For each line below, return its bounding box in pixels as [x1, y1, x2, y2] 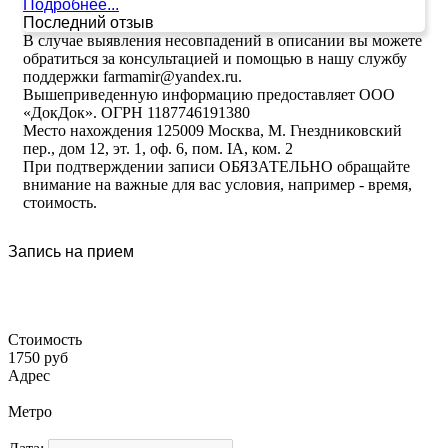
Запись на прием [8, 242, 134, 260]
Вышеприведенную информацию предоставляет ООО [23, 85, 395, 103]
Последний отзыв [23, 13, 154, 31]
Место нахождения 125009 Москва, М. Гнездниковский [23, 121, 402, 139]
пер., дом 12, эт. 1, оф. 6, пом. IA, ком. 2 [23, 139, 293, 157]
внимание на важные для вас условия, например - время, [23, 175, 412, 193]
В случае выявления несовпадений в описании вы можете [23, 31, 422, 49]
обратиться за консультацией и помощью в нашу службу [23, 49, 407, 67]
